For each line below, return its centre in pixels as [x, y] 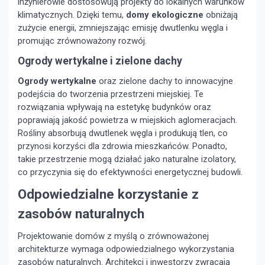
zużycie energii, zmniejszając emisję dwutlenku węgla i [123, 28]
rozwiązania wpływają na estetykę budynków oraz [114, 107]
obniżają [221, 15]
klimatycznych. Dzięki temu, [72, 15]
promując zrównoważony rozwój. [82, 41]
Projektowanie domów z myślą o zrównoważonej [113, 236]
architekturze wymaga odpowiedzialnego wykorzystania [126, 249]
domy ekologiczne [165, 15]
